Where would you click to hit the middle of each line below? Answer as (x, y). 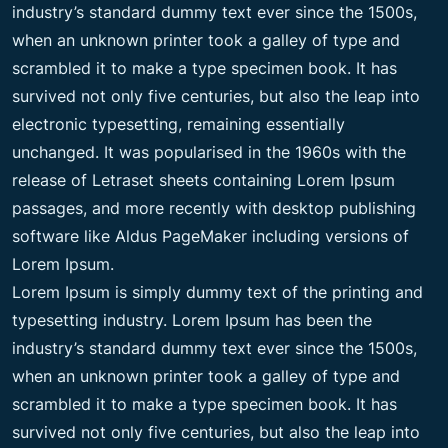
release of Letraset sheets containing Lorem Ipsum (203, 179)
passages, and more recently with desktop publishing (214, 207)
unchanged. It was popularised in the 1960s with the (209, 151)
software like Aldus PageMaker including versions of (210, 235)
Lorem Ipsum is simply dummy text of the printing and (217, 291)
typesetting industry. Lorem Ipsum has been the (192, 319)
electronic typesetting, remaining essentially (178, 123)
